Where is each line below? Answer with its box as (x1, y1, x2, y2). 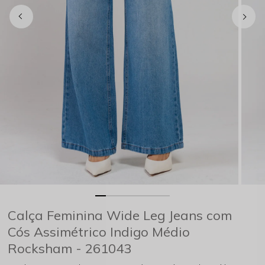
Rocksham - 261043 (8, 240, 132, 257)
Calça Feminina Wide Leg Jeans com (8, 206, 232, 224)
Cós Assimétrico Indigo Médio (8, 223, 190, 240)
